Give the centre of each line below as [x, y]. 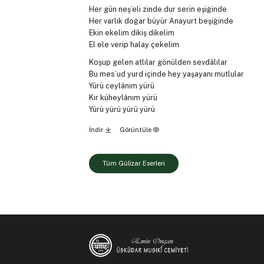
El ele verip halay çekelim [134, 44]
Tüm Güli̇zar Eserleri [133, 164]
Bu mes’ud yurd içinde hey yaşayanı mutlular [166, 74]
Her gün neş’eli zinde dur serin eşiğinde [158, 9]
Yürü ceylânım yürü [121, 86]
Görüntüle [136, 130]
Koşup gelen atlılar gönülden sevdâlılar [158, 62]
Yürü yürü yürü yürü [122, 110]
